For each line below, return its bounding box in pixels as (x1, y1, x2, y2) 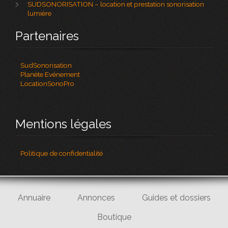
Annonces (77, 193, 115, 203)
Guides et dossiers (141, 193, 211, 203)
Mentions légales (15, 117, 112, 132)
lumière (27, 9, 52, 18)
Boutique (97, 212, 131, 222)
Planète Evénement (20, 70, 80, 79)
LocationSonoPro (20, 79, 75, 88)
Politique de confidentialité (20, 149, 103, 158)
